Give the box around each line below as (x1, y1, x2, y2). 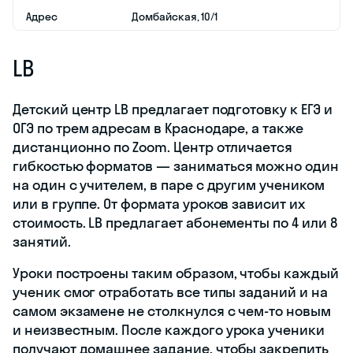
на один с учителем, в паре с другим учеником (13, 175, 325, 194)
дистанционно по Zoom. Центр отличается (13, 137, 293, 156)
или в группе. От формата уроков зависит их (13, 194, 305, 213)
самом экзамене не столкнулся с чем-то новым (13, 301, 331, 320)
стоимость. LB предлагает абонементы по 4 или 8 (13, 213, 338, 232)
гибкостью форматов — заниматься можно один (13, 156, 339, 175)
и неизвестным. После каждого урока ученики (13, 320, 325, 339)
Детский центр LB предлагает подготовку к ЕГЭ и (13, 99, 333, 118)
